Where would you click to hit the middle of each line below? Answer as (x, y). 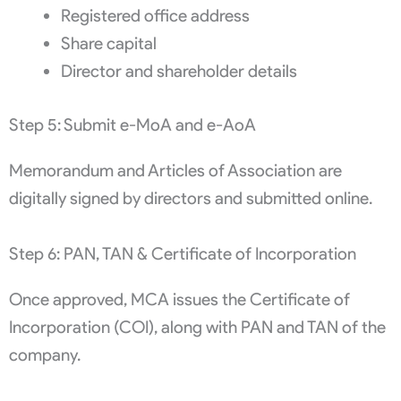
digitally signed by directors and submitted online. (191, 198)
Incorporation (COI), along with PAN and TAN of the (197, 327)
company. (45, 354)
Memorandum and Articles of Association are (175, 170)
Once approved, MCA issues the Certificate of (179, 299)
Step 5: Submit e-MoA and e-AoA (132, 124)
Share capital (108, 43)
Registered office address (155, 15)
